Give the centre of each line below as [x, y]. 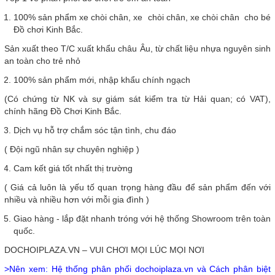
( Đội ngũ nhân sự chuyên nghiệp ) [72, 149]
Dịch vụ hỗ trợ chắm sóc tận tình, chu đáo [95, 130]
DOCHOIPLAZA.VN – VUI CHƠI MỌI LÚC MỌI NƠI [104, 250]
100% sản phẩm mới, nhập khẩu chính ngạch [103, 80]
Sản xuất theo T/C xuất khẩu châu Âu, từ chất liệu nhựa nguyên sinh [137, 49]
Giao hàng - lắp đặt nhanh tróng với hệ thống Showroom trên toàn [142, 219]
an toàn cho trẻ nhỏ [42, 61]
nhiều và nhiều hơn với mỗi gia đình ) [77, 200]
